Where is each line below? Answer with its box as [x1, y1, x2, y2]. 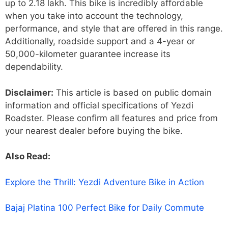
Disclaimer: [5, 87, 53, 98]
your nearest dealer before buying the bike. [5, 125, 183, 136]
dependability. [5, 62, 63, 72]
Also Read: [5, 151, 52, 161]
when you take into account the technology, [5, 11, 183, 21]
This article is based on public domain [53, 87, 212, 98]
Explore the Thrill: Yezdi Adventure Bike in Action [5, 177, 204, 187]
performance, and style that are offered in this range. [5, 23, 223, 34]
